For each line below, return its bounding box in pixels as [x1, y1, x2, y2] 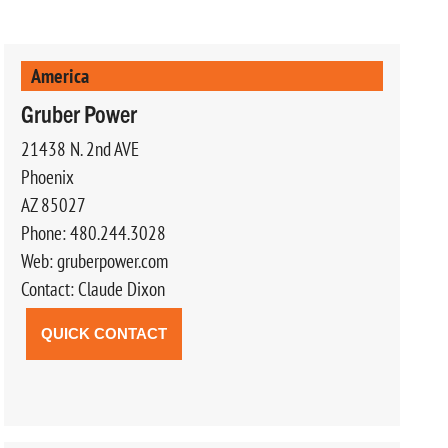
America [30, 62, 89, 88]
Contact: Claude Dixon [20, 276, 165, 301]
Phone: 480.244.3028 [20, 220, 166, 245]
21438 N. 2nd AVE [20, 136, 139, 161]
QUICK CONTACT [40, 324, 167, 342]
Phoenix [20, 164, 74, 189]
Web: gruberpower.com [20, 248, 168, 273]
